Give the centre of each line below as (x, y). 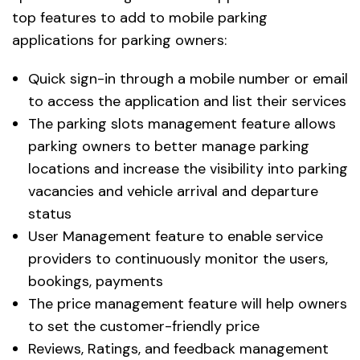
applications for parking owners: (119, 41)
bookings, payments (96, 282)
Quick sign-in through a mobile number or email (188, 79)
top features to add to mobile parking (140, 18)
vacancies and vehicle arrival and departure (173, 192)
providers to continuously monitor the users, (178, 259)
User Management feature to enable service (176, 237)
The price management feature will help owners (188, 304)
